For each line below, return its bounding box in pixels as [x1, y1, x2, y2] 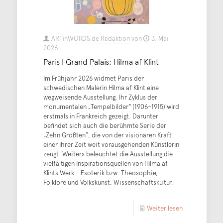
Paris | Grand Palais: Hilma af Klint [43, 55, 159, 67]
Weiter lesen [146, 203, 183, 213]
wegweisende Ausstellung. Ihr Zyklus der [43, 92, 157, 102]
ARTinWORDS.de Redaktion [51, 33, 130, 43]
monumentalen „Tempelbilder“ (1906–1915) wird [43, 102, 179, 111]
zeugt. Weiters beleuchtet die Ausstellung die [43, 149, 173, 158]
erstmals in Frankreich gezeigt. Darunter [43, 111, 158, 120]
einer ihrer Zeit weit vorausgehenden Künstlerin [43, 139, 179, 149]
